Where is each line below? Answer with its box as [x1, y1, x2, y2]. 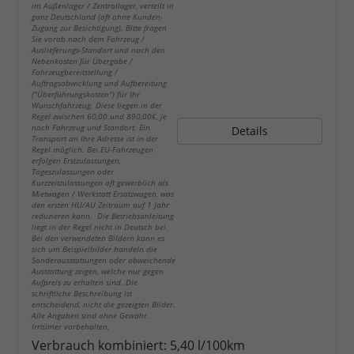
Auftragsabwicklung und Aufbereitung [32, 77, 167, 89]
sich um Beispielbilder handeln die [32, 243, 157, 255]
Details [232, 123, 268, 139]
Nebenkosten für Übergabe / [32, 55, 133, 67]
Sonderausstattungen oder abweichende [32, 254, 175, 266]
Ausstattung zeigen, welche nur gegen [32, 265, 164, 277]
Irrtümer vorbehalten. [32, 321, 110, 333]
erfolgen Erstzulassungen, [32, 155, 121, 167]
